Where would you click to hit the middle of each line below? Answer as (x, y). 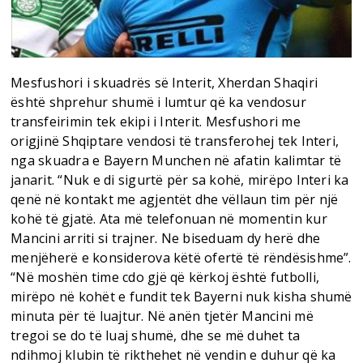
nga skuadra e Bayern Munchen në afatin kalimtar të (176, 160)
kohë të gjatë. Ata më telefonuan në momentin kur (169, 218)
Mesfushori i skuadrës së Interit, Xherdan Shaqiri (164, 82)
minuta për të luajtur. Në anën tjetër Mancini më (162, 316)
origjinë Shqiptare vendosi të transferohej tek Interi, (175, 141)
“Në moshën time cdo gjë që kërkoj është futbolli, (165, 277)
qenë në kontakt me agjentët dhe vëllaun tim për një (175, 199)
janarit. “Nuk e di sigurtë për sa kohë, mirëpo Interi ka (180, 179)
